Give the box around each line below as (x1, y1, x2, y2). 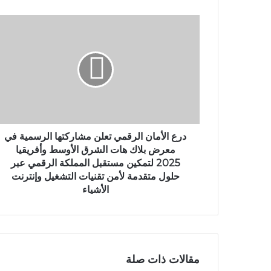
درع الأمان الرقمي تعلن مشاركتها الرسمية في (4, 131, 186, 143)
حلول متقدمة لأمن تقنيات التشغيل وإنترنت (11, 171, 180, 183)
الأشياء (82, 184, 109, 196)
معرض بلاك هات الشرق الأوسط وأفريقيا (15, 144, 175, 156)
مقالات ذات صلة (126, 253, 200, 267)
